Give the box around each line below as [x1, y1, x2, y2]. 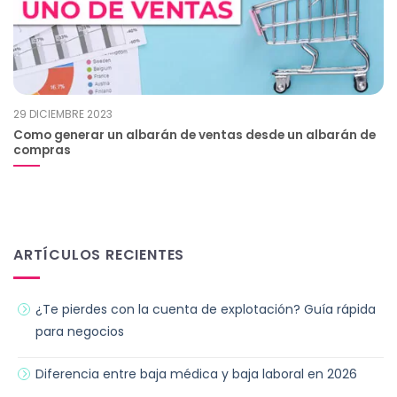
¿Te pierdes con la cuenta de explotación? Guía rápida [35, 300, 376, 319]
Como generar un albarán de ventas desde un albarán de [13, 126, 376, 144]
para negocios [35, 323, 124, 341]
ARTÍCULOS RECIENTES [13, 244, 185, 265]
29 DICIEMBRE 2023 [13, 105, 113, 121]
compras [13, 141, 71, 159]
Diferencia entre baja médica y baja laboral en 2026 [35, 365, 357, 384]
